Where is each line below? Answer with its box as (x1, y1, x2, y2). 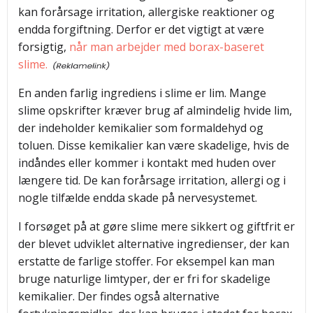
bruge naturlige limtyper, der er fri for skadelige (18, 271, 270, 286)
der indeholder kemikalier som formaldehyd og (18, 120, 263, 136)
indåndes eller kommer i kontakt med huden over (18, 155, 276, 170)
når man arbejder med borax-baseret (69, 39, 264, 54)
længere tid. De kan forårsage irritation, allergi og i (18, 173, 286, 188)
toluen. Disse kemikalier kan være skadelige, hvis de (18, 138, 289, 153)
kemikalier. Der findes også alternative (18, 289, 219, 304)
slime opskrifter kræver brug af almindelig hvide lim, (18, 103, 292, 118)
